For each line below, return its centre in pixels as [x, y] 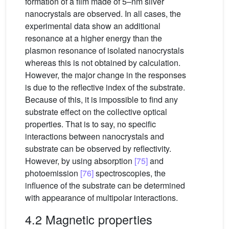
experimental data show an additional [93, 26]
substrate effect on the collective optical [96, 112]
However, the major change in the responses [106, 75]
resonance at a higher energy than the [94, 38]
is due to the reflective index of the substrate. [105, 87]
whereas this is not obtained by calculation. [103, 63]
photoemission [53, 173]
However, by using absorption [80, 161]
